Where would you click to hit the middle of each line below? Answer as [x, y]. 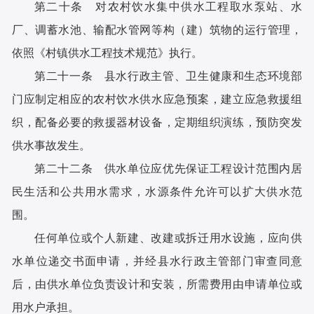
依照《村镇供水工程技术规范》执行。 [108, 53]
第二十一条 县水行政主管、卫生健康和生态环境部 [168, 76]
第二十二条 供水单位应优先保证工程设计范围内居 [168, 169]
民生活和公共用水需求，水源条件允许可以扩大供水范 [157, 192]
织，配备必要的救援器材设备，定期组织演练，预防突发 [157, 123]
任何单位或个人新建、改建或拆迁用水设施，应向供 [168, 238]
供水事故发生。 [52, 146]
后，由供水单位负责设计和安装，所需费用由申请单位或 [157, 285]
